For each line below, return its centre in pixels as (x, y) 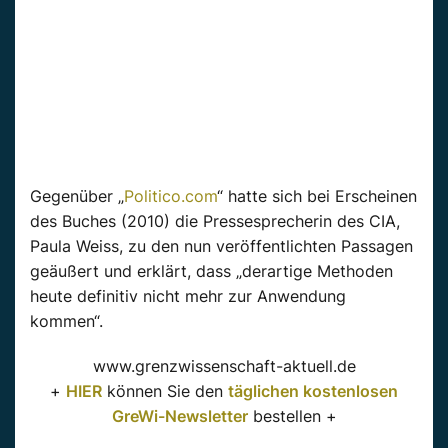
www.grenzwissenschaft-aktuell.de (224, 366)
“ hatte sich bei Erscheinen (317, 196)
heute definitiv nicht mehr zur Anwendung (188, 296)
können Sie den (165, 391)
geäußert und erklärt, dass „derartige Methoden (211, 271)
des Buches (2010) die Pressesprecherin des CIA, (215, 221)
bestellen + (292, 416)
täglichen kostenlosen (313, 391)
